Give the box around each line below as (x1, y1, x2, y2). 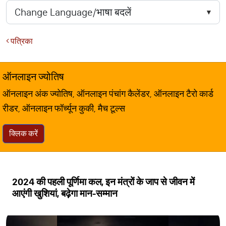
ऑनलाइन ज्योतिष (3, 71, 64, 83)
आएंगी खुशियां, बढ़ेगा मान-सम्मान (12, 188, 118, 199)
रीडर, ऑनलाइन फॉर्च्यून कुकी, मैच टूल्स (3, 103, 125, 114)
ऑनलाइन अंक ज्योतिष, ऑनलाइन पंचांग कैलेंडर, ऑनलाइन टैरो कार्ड (3, 88, 213, 99)
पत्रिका (9, 36, 33, 46)
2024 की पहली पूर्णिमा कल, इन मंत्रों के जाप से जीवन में (12, 176, 195, 188)
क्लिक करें (9, 129, 38, 138)
